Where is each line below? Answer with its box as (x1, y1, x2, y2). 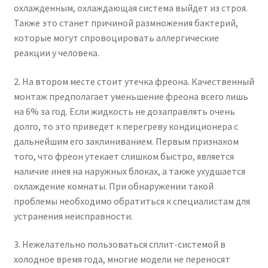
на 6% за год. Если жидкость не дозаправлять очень (13, 105, 235, 117)
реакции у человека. (13, 47, 99, 59)
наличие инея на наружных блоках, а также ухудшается (13, 165, 245, 177)
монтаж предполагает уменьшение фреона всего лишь (13, 90, 248, 102)
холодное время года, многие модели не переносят (13, 253, 230, 266)
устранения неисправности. (13, 209, 133, 222)
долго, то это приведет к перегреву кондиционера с (13, 120, 238, 132)
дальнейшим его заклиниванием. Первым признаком (13, 135, 239, 147)
